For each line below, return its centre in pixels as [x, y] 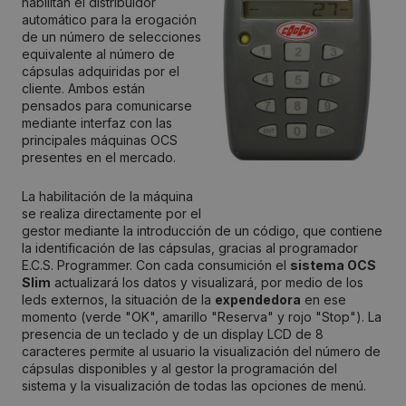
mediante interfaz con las [97, 123]
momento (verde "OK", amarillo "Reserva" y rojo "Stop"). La [202, 317]
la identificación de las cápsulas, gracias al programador [190, 248]
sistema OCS [333, 266]
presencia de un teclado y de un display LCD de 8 [173, 334]
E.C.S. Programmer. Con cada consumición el [156, 266]
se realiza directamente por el [111, 214]
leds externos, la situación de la [118, 300]
